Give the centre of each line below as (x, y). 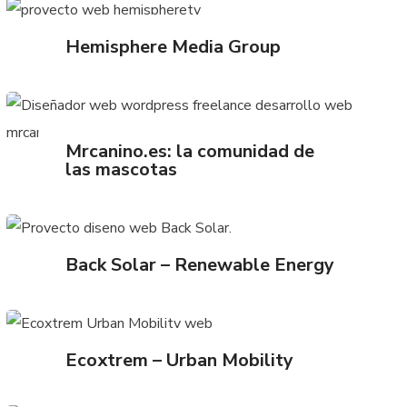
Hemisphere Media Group (174, 47)
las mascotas (122, 170)
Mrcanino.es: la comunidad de (190, 152)
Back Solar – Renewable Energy (200, 265)
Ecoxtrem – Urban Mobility (180, 361)
